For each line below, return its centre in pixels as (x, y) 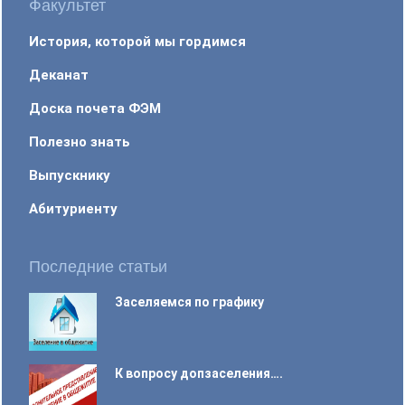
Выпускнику (70, 175)
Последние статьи (99, 266)
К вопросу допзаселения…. (199, 373)
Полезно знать (80, 141)
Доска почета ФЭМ (95, 108)
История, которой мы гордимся (138, 41)
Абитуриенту (74, 208)
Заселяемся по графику (190, 301)
